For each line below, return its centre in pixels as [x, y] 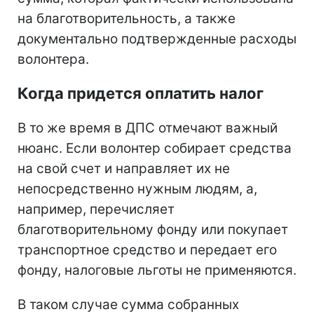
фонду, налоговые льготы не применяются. [157, 270]
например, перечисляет [96, 209]
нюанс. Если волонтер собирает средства [155, 148]
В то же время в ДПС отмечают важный [148, 128]
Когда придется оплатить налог [141, 93]
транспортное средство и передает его [147, 250]
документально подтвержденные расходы [157, 39]
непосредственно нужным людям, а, [137, 189]
